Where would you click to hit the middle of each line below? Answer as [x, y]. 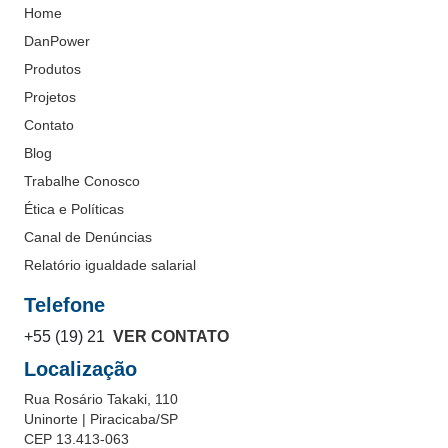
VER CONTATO [167, 336]
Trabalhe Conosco [82, 180]
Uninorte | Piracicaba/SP [101, 418]
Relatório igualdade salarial [110, 264]
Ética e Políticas [74, 208]
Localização [80, 368]
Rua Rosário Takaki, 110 [101, 398]
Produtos [52, 68]
